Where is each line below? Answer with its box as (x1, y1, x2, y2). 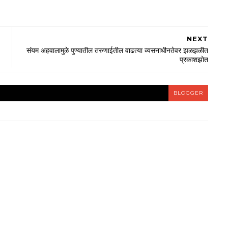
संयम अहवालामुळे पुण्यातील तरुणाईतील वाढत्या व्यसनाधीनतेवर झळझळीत (26, 46, 208, 55)
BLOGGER (174, 90, 203, 97)
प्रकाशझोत (180, 55, 208, 65)
